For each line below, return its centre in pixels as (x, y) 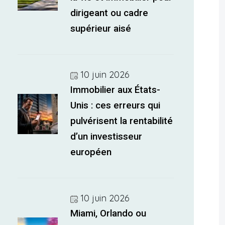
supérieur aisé (101, 29)
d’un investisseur (106, 137)
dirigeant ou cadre (109, 13)
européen (91, 152)
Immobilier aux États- (116, 90)
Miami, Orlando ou (108, 213)
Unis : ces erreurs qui (116, 105)
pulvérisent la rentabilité (122, 121)
